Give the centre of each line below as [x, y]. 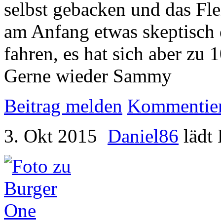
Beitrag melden [63, 106]
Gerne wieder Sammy [88, 76]
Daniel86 [143, 136]
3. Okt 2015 [51, 136]
